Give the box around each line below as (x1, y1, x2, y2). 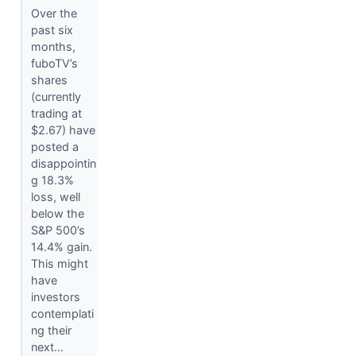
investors (30, 290, 80, 304)
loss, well (30, 190, 80, 204)
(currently (30, 90, 81, 104)
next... (30, 340, 67, 354)
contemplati (30, 307, 94, 321)
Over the (30, 6, 77, 21)
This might (30, 257, 88, 271)
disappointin (30, 157, 96, 171)
